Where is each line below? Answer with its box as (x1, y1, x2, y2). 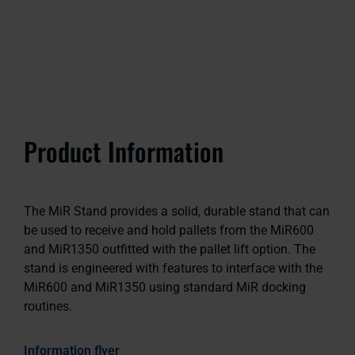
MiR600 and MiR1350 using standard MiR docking (24, 279, 306, 295)
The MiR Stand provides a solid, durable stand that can (24, 203, 330, 219)
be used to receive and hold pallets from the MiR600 (24, 222, 314, 238)
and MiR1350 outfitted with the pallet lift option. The (24, 241, 315, 257)
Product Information (24, 132, 223, 170)
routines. (24, 298, 72, 314)
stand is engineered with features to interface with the (24, 260, 323, 276)
